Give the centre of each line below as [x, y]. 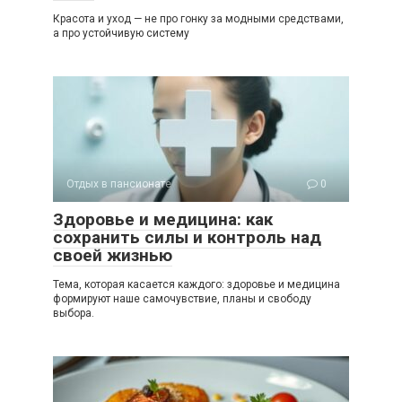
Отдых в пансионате [119, 184]
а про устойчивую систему [121, 34]
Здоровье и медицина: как [163, 220]
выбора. [74, 314]
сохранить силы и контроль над [187, 238]
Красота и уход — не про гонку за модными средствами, [198, 19]
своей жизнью [113, 256]
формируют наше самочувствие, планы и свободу [182, 299]
